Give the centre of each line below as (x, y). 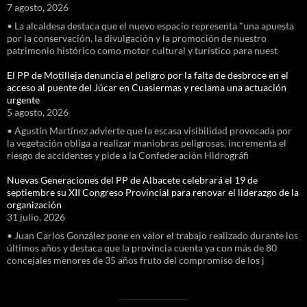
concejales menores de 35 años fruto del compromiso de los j (136, 260)
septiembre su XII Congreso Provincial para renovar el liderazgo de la (153, 192)
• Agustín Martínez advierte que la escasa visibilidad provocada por (149, 130)
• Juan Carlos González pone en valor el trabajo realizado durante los (152, 235)
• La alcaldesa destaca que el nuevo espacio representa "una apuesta (150, 25)
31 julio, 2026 (36, 217)
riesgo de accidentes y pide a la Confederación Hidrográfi (128, 155)
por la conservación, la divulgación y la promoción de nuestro (137, 38)
